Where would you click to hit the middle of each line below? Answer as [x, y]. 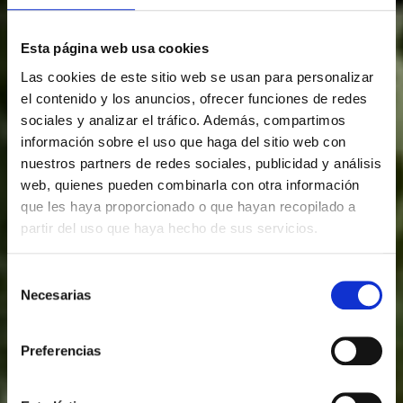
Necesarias [56, 295]
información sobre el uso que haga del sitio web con [184, 141]
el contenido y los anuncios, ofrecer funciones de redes [194, 98]
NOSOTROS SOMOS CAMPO [201, 279]
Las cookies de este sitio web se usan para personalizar [197, 76]
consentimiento [52, 320]
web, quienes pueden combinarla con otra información [190, 184]
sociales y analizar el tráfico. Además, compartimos [184, 120]
